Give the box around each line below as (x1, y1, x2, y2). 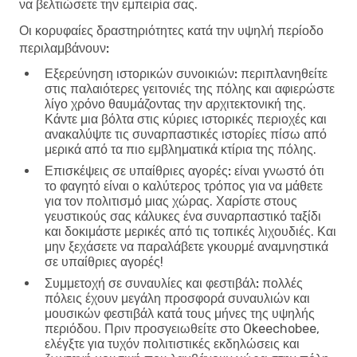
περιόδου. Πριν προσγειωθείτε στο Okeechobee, (45, 320, 320, 336)
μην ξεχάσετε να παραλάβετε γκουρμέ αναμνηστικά (45, 238, 328, 254)
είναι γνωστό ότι (231, 163, 324, 178)
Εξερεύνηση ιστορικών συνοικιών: (45, 65, 237, 81)
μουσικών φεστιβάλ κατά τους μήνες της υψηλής (45, 305, 315, 321)
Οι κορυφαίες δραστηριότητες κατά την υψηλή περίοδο (19, 22, 324, 38)
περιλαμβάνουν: (19, 40, 109, 56)
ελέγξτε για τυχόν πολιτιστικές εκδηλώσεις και (45, 335, 300, 351)
